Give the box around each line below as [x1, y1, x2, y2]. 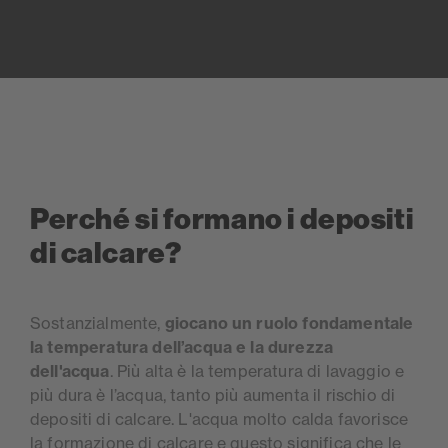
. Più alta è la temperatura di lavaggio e [109, 361, 405, 382]
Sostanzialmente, [30, 313, 165, 334]
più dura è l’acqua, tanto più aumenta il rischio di [30, 385, 396, 406]
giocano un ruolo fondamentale [164, 313, 414, 334]
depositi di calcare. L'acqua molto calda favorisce [30, 409, 409, 430]
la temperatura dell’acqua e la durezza [30, 337, 334, 358]
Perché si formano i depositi [30, 202, 414, 238]
